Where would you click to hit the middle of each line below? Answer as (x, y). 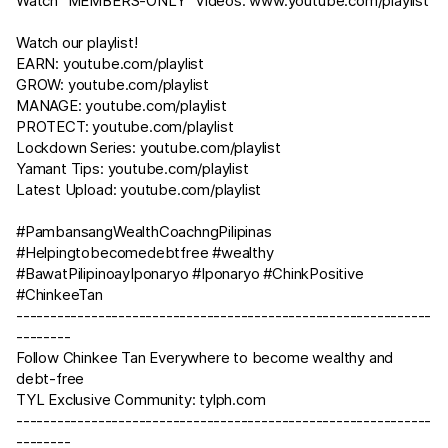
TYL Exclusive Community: (108, 399)
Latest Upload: (68, 189)
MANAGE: (51, 105)
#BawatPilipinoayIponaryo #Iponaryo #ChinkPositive (190, 273)
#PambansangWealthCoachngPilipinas (144, 231)
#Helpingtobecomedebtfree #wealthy (145, 252)
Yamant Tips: (62, 168)
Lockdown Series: (78, 147)
